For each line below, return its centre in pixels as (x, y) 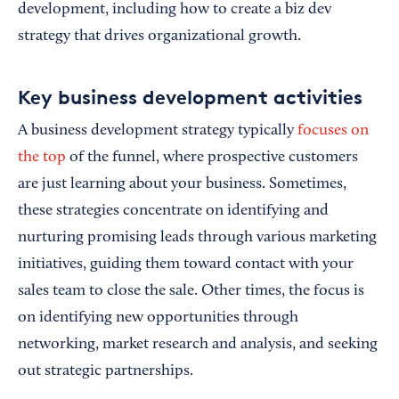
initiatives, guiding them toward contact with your (186, 265)
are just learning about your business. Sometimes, (182, 184)
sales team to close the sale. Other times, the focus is (191, 291)
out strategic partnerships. (106, 371)
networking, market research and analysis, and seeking (198, 345)
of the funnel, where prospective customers (212, 158)
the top (42, 158)
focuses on (333, 131)
